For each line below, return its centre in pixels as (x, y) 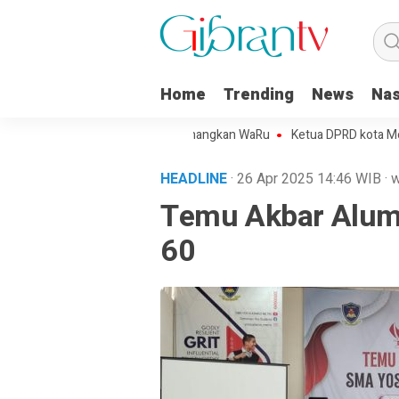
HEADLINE (195, 179)
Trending (259, 95)
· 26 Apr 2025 (274, 179)
